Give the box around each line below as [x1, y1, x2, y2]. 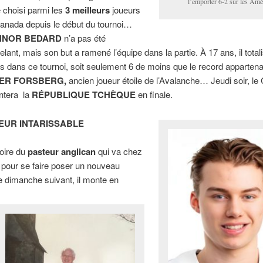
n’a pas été [62, 32, 106, 45]
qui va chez [97, 145, 142, 158]
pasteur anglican [27, 145, 98, 159]
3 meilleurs [65, 4, 110, 17]
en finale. [136, 88, 173, 101]
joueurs [110, 4, 141, 16]
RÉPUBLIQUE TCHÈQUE [32, 88, 136, 102]
